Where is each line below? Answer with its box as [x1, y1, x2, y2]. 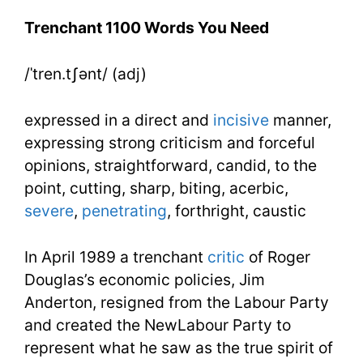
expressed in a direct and [24, 109, 213, 130]
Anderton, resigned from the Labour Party [24, 292, 329, 312]
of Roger [245, 246, 310, 267]
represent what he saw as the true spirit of [24, 337, 333, 357]
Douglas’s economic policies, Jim [24, 269, 265, 289]
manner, [269, 109, 331, 130]
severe [24, 200, 74, 220]
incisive [213, 109, 269, 130]
